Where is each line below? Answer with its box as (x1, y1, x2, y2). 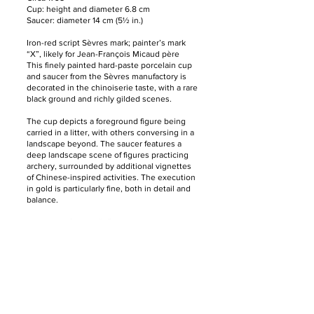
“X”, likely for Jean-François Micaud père (27, 49, 179, 59)
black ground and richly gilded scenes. (27, 94, 172, 104)
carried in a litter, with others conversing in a (27, 128, 194, 137)
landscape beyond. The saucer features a (27, 139, 182, 149)
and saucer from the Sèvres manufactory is (27, 71, 186, 81)
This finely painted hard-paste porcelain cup (27, 60, 192, 70)
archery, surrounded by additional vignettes (27, 161, 191, 171)
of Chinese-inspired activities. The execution (27, 172, 196, 182)
